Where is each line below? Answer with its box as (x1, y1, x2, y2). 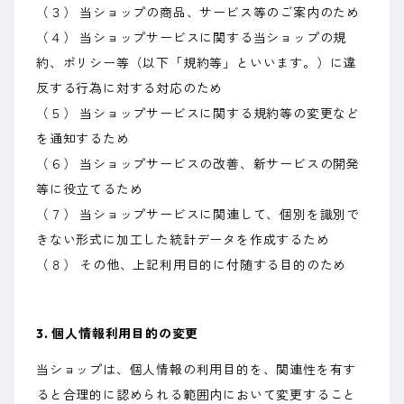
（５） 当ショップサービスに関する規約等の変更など (36, 106, 360, 123)
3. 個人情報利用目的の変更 (36, 326, 199, 343)
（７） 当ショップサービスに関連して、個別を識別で (36, 207, 360, 224)
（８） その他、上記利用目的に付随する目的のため (36, 257, 347, 274)
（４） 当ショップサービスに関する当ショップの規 (36, 30, 347, 47)
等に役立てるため (36, 181, 143, 198)
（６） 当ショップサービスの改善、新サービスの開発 (36, 156, 361, 173)
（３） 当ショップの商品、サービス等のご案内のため (36, 5, 360, 22)
